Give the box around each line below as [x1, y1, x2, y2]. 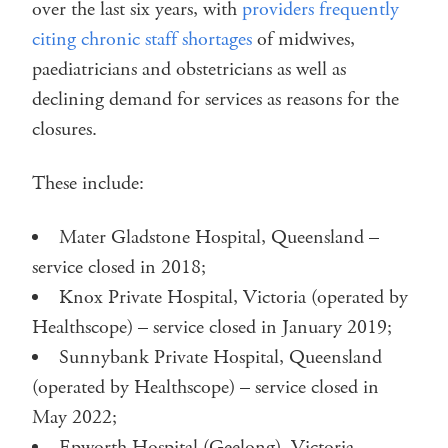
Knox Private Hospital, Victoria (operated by [59, 283, 408, 311]
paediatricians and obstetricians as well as [32, 55, 346, 83]
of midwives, [252, 25, 355, 53]
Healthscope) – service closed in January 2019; [32, 313, 392, 341]
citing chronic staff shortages [32, 25, 252, 53]
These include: [32, 169, 144, 197]
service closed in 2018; [32, 253, 206, 281]
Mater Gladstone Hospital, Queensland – [59, 223, 379, 251]
